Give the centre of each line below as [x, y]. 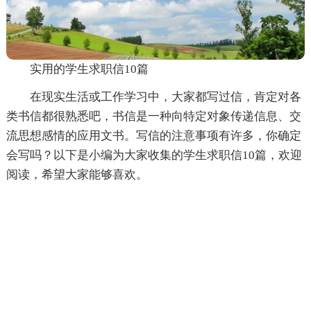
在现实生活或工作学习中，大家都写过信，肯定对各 [165, 96]
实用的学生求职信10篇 [89, 69]
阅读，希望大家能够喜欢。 [77, 174]
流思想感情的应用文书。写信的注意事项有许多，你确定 [153, 135]
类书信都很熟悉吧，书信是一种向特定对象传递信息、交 [153, 116]
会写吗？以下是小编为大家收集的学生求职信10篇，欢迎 [154, 155]
